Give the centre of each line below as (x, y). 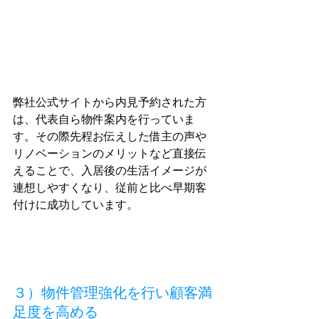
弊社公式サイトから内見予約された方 (110, 102)
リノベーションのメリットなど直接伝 (110, 153)
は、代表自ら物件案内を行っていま (104, 119)
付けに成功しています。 (75, 205)
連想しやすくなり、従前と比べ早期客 (110, 188)
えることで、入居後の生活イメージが (110, 171)
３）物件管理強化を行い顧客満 (113, 293)
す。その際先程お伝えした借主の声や (110, 136)
